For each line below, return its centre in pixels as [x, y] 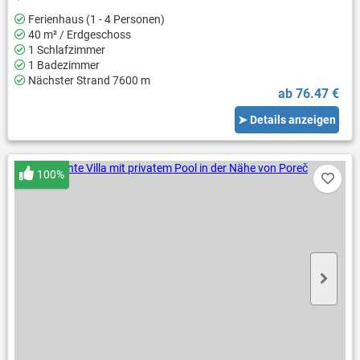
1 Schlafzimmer [65, 50]
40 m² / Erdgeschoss [78, 35]
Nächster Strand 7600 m [88, 81]
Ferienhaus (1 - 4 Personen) [95, 20]
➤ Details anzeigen [287, 119]
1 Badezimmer [62, 65]
